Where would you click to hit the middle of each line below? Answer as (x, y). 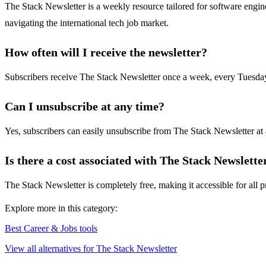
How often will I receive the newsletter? (106, 53)
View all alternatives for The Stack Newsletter (91, 249)
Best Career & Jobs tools (51, 229)
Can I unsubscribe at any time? (85, 107)
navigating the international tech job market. (87, 23)
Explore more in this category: (61, 208)
